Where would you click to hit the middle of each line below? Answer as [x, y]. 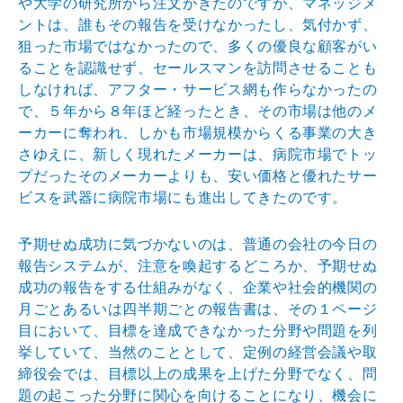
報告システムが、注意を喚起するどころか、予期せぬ [198, 265]
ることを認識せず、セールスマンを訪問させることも [198, 67]
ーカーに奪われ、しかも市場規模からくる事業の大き [198, 132]
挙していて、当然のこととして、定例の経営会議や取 [198, 352]
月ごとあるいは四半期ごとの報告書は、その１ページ [198, 309]
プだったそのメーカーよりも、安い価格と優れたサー [198, 175]
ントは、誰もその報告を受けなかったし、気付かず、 [198, 24]
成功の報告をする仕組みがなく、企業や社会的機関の [198, 287]
